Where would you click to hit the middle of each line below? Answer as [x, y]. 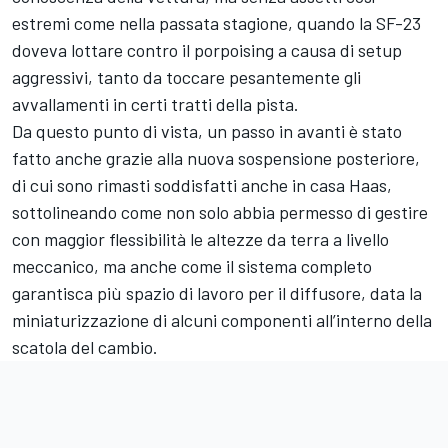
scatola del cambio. [85, 347]
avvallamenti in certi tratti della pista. [155, 104]
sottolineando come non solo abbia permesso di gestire [220, 212]
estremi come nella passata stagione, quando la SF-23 [216, 23]
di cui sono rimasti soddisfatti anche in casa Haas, [202, 185]
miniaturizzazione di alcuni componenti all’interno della [222, 320]
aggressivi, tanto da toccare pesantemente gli [186, 77]
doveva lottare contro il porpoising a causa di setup [207, 50]
